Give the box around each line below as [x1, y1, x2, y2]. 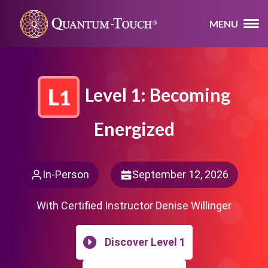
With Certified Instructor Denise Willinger [36, 199, 232, 212]
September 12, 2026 [132, 168, 229, 181]
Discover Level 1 [104, 236, 185, 248]
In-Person [42, 168, 89, 181]
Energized [93, 118, 175, 139]
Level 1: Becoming [85, 83, 230, 105]
